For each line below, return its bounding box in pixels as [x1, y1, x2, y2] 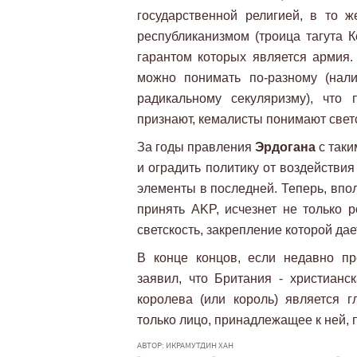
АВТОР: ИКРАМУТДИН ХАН [137, 339, 233, 351]
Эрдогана [255, 140, 316, 154]
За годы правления [137, 140, 255, 154]
